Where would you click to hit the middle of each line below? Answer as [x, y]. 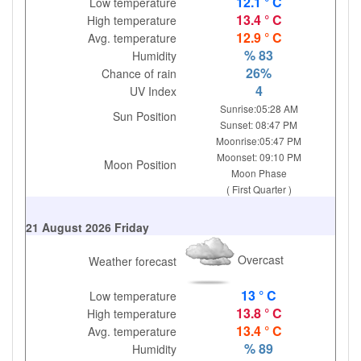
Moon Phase [259, 173]
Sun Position [145, 116]
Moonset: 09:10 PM [259, 157]
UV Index [154, 91]
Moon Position [141, 164]
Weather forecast [133, 261]
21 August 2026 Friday [87, 227]
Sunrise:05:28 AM [259, 108]
